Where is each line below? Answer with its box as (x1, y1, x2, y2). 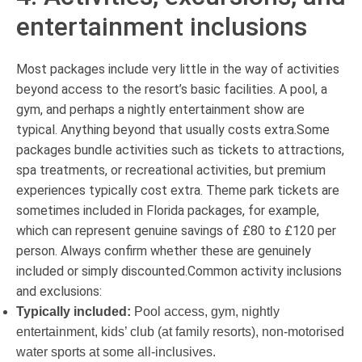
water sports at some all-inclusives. (16, 344, 216, 359)
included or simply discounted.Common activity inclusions (16, 263, 342, 279)
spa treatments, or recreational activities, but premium (16, 162, 326, 178)
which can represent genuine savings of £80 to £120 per (16, 222, 336, 238)
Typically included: (16, 304, 131, 318)
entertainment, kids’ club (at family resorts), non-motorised (16, 324, 344, 339)
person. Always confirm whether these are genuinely (16, 242, 311, 259)
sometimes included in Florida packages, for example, (16, 202, 319, 218)
